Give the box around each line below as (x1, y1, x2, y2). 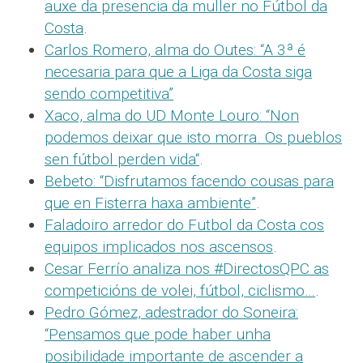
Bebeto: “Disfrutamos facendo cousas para (45, 172, 334, 191)
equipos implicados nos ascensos (45, 237, 273, 257)
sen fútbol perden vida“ (45, 150, 199, 169)
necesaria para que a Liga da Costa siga (45, 62, 312, 82)
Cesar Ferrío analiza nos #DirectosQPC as (45, 259, 329, 279)
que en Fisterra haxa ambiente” (45, 194, 256, 213)
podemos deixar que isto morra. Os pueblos (45, 128, 342, 147)
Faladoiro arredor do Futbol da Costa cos (45, 216, 324, 235)
